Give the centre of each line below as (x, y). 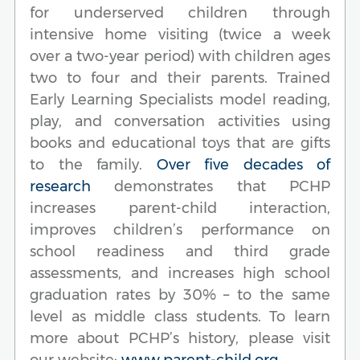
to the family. (93, 164)
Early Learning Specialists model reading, (180, 99)
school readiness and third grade (180, 251)
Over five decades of (243, 164)
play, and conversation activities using (180, 121)
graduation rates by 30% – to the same (180, 295)
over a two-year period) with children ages (180, 56)
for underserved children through (180, 12)
